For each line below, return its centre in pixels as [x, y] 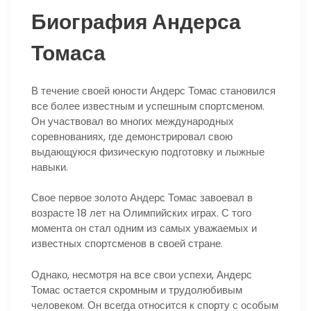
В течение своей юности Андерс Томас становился [153, 90]
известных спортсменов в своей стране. [127, 244]
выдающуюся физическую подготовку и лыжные [148, 151]
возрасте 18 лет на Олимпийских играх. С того [141, 213]
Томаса [68, 53]
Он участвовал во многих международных [133, 121]
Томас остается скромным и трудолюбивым [137, 289]
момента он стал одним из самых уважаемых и [144, 228]
